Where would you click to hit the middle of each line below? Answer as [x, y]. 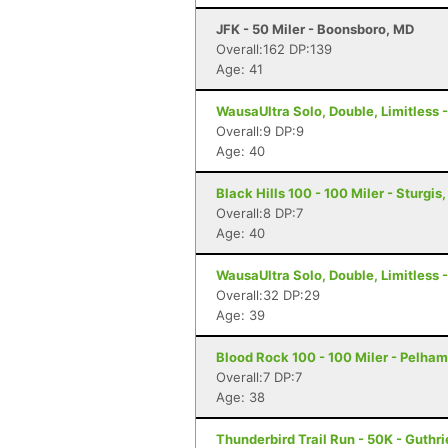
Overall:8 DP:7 [259, 213]
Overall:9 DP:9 [260, 131]
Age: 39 [240, 315]
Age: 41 [239, 69]
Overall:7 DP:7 [259, 377]
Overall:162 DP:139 [274, 49]
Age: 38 [240, 397]
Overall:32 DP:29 [268, 295]
